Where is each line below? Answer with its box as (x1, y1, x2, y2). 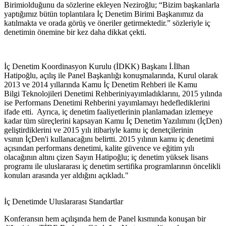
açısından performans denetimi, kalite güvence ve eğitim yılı (4, 143, 194, 152)
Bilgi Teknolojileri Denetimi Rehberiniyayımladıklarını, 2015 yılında (4, 89, 222, 98)
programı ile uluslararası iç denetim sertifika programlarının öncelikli (4, 161, 220, 171)
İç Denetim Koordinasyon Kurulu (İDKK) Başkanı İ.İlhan (4, 62, 190, 71)
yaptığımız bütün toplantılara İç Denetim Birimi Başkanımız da (4, 9, 203, 18)
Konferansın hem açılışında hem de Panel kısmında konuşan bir (4, 214, 206, 223)
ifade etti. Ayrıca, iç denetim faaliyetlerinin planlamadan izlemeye (4, 107, 213, 116)
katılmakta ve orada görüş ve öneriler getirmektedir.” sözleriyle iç (4, 18, 210, 27)
